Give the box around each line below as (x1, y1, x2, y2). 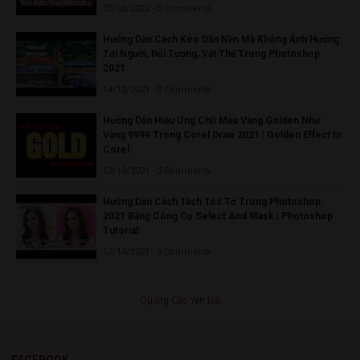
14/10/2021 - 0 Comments (103, 84, 211, 95)
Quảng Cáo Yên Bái (139, 294, 221, 306)
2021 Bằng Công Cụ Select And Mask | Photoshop (103, 210, 333, 222)
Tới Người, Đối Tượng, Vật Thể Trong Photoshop (103, 47, 320, 59)
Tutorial (103, 224, 138, 236)
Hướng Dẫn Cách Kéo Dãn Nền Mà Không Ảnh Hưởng (103, 33, 339, 45)
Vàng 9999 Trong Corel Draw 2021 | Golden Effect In (103, 129, 342, 141)
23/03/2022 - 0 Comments (103, 2, 211, 14)
